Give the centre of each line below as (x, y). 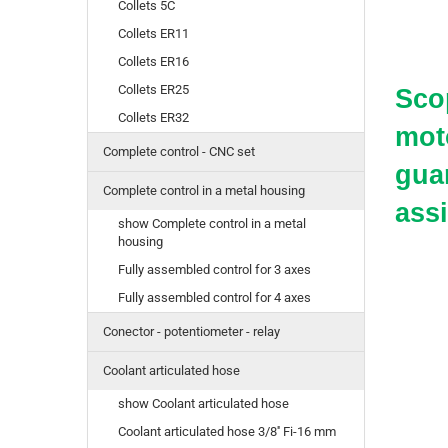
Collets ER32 (153, 118)
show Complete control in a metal (212, 224)
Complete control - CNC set (179, 152)
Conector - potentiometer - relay (191, 332)
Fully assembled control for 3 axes (214, 270)
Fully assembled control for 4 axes (214, 298)
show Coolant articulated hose (203, 404)
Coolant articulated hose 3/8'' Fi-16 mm (227, 432)
